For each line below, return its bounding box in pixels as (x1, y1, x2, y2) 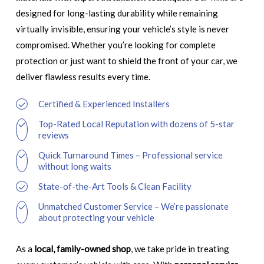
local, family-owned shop (32, 243, 131, 254)
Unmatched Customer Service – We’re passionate (38, 200, 229, 212)
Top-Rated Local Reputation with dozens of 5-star (38, 118, 235, 129)
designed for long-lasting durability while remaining (15, 8, 218, 19)
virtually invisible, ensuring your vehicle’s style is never (15, 24, 229, 35)
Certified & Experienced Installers (38, 98, 170, 109)
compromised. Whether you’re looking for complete (15, 39, 216, 51)
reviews (38, 129, 69, 140)
